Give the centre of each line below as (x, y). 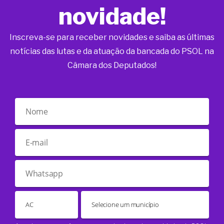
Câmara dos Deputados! (112, 65)
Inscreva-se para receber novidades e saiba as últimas (112, 37)
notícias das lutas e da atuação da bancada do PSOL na (112, 51)
